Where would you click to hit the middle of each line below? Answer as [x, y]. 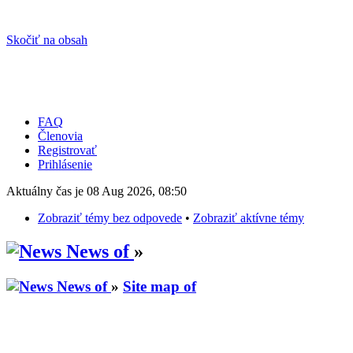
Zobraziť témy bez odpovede [110, 218]
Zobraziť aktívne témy [249, 218]
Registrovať [67, 150]
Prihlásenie [65, 164]
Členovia [60, 136]
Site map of [160, 286]
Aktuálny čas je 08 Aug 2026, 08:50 [97, 191]
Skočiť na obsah [47, 40]
